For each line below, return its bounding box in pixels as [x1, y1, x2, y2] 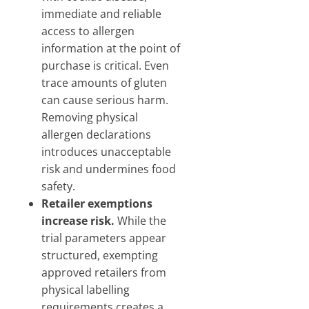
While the [117, 213, 166, 228]
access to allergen [41, 23, 134, 39]
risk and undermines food [41, 161, 176, 177]
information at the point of [41, 41, 180, 56]
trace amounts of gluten [41, 75, 167, 90]
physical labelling [41, 282, 130, 297]
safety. [41, 179, 75, 194]
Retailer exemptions [41, 196, 152, 211]
